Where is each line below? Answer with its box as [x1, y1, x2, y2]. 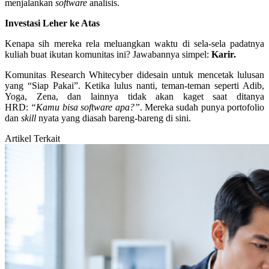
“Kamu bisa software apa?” [31, 102, 140, 113]
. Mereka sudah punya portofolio [139, 102, 264, 113]
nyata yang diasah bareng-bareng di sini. [36, 113, 191, 124]
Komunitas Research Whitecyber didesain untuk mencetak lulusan [5, 70, 264, 80]
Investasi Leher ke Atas [5, 18, 100, 29]
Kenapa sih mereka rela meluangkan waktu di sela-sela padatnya [5, 38, 264, 49]
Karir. [211, 49, 236, 60]
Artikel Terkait [5, 133, 60, 144]
